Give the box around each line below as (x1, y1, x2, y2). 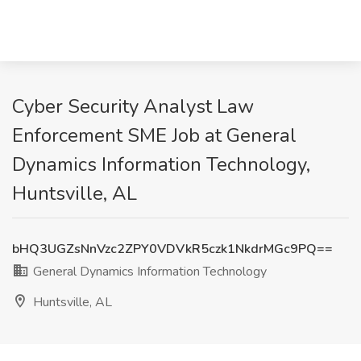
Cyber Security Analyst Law (12, 93, 254, 119)
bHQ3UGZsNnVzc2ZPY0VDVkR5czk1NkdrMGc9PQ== (12, 240, 333, 258)
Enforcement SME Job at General (12, 122, 297, 148)
